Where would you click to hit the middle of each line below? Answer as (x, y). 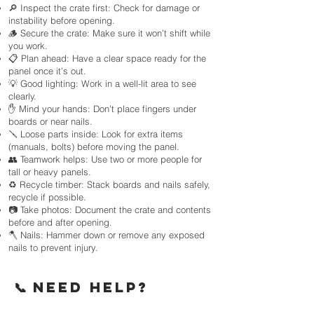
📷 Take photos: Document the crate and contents (110, 210)
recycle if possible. (47, 197)
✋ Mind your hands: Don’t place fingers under (102, 109)
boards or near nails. (50, 121)
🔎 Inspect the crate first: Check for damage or (104, 8)
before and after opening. (60, 222)
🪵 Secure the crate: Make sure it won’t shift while (109, 33)
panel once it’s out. (47, 71)
